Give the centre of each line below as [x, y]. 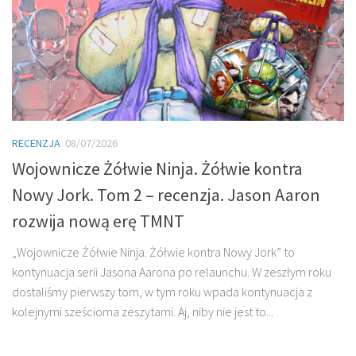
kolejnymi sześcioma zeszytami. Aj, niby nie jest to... [143, 312]
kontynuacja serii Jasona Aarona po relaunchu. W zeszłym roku [172, 272]
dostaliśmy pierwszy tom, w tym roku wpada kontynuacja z [162, 292]
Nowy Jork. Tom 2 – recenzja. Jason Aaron [166, 195]
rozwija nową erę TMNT [98, 221]
